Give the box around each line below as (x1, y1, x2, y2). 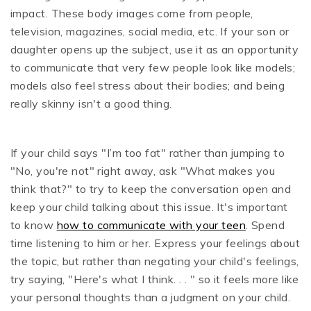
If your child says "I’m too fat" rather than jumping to (10, 146, 285, 160)
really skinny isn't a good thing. (10, 96, 172, 111)
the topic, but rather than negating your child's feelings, (10, 254, 299, 269)
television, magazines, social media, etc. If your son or (10, 24, 289, 39)
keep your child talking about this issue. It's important (10, 200, 288, 215)
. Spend (246, 218, 285, 233)
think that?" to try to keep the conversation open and (10, 182, 292, 196)
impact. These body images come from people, (10, 6, 253, 21)
